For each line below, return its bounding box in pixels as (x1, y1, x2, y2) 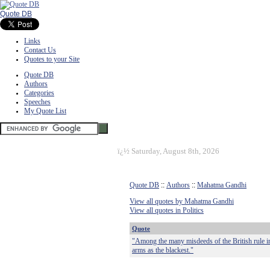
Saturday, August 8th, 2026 (131, 146, 219, 155)
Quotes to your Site (24, 55, 80, 63)
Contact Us (24, 46, 56, 54)
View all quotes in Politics (130, 206, 204, 215)
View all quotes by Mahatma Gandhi (130, 197, 234, 206)
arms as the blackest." (132, 246, 193, 254)
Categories (24, 89, 54, 97)
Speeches (24, 98, 51, 106)
